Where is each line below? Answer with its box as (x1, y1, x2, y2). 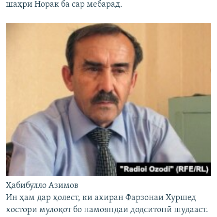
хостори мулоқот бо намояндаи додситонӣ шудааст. (6, 205, 208, 215)
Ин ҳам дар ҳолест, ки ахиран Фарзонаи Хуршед (6, 193, 196, 202)
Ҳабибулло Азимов (6, 181, 78, 190)
